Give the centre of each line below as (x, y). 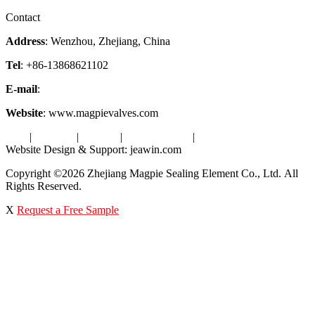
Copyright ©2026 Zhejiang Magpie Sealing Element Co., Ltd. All (152, 173)
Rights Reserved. (44, 186)
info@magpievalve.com (96, 89)
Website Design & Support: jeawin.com (94, 149)
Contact (23, 17)
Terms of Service (235, 137)
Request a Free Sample (68, 210)
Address (25, 41)
